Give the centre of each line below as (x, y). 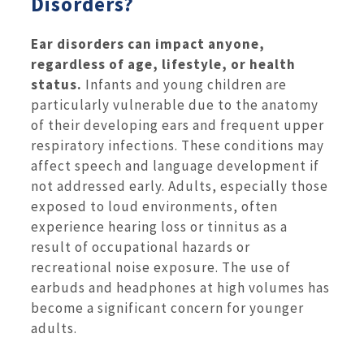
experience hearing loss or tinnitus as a (159, 226)
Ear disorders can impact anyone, (148, 43)
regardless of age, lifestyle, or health (163, 64)
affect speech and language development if (175, 165)
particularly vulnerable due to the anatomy (175, 104)
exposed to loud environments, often (154, 206)
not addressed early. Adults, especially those (180, 186)
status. (56, 84)
